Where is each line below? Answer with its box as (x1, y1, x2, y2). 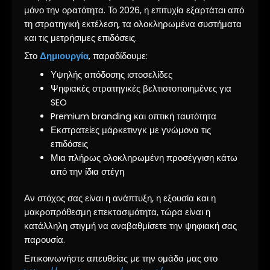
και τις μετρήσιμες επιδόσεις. (24, 31, 137, 44)
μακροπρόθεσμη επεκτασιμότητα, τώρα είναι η (24, 206, 210, 219)
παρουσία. (24, 234, 65, 246)
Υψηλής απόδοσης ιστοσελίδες (50, 68, 172, 81)
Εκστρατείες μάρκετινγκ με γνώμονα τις (50, 124, 211, 136)
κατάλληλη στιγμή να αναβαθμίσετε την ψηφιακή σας (24, 220, 237, 233)
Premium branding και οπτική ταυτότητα (50, 110, 216, 122)
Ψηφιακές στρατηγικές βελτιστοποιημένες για (50, 82, 231, 95)
